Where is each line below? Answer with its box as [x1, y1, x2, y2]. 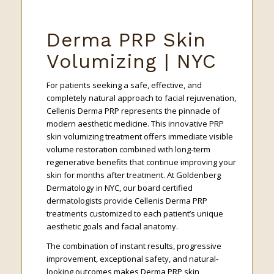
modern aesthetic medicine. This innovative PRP [46, 118, 224, 130]
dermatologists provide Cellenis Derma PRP [46, 195, 207, 207]
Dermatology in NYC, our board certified [46, 182, 193, 194]
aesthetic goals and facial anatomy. [46, 221, 178, 232]
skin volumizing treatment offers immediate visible [46, 131, 233, 143]
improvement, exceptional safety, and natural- [46, 253, 218, 265]
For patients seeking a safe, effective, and [46, 80, 202, 91]
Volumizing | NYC [46, 50, 217, 73]
